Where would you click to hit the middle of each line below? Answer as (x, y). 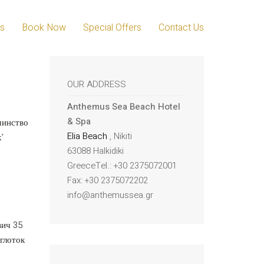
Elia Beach (87, 136)
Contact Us (181, 27)
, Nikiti (119, 136)
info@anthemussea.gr (110, 195)
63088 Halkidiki (95, 151)
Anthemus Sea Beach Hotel (123, 107)
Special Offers (112, 27)
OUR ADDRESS (96, 84)
